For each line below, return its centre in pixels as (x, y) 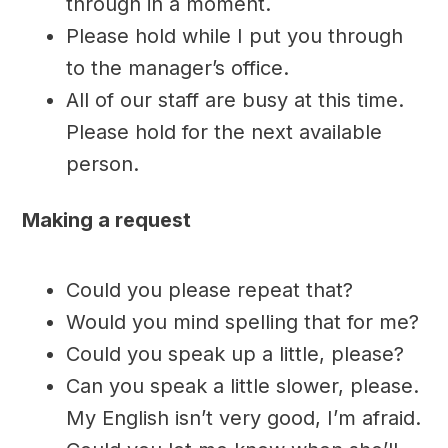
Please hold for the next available (223, 131)
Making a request (106, 219)
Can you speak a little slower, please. (242, 385)
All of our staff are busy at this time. (234, 99)
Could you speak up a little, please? (234, 353)
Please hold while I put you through (234, 35)
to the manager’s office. (177, 67)
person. (102, 163)
